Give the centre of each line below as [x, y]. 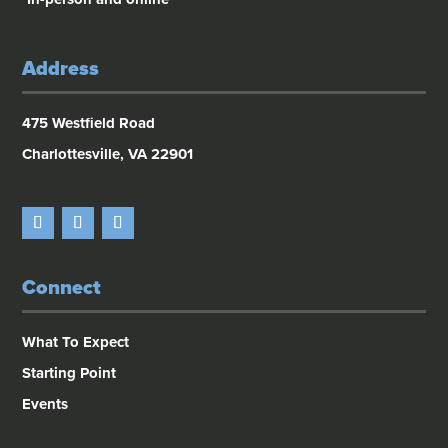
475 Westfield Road [89, 122]
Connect [62, 287]
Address [61, 68]
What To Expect [76, 341]
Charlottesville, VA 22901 [108, 153]
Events [45, 403]
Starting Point [69, 372]
